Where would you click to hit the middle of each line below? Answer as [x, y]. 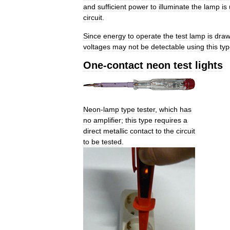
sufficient [112, 6]
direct [92, 131]
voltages [97, 46]
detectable [168, 46]
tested [112, 141]
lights [209, 65]
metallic [116, 131]
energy [114, 36]
